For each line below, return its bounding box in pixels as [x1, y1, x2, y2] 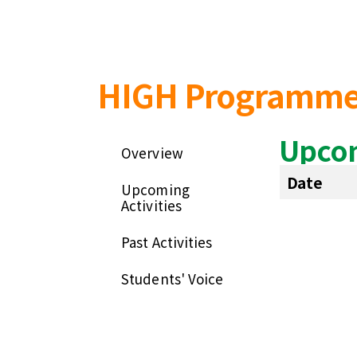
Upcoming [121, 179, 190, 200]
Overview [121, 143, 183, 163]
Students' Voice [121, 269, 224, 289]
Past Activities [121, 232, 213, 253]
